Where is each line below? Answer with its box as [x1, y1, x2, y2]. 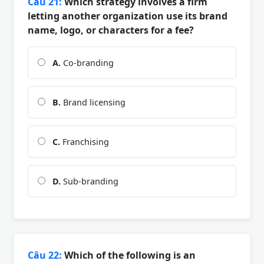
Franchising [60, 136, 109, 148]
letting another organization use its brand [28, 9, 227, 23]
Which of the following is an [62, 249, 196, 262]
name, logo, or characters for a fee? [28, 24, 194, 37]
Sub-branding [61, 176, 118, 187]
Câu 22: [28, 249, 62, 262]
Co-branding [61, 57, 114, 69]
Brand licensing [61, 97, 126, 108]
